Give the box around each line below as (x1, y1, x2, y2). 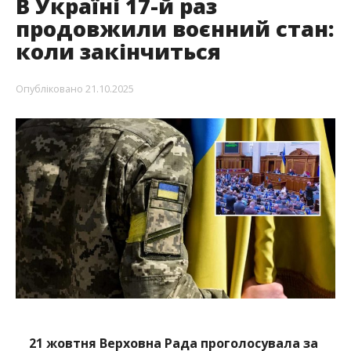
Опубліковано (15, 81, 83, 96)
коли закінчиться (15, 36, 221, 66)
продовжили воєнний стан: (15, 13, 334, 43)
